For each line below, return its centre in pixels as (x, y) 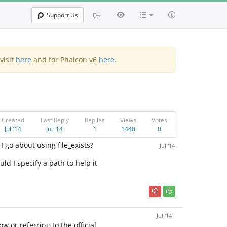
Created (13, 120)
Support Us (62, 15)
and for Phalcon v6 (65, 60)
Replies (95, 120)
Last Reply (54, 120)
